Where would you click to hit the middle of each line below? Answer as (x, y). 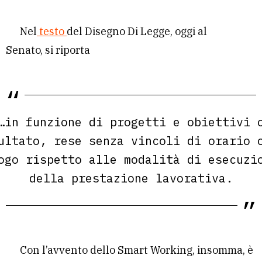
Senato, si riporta (48, 50)
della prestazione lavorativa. (131, 178)
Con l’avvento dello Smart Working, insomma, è (137, 250)
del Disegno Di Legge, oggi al (137, 32)
